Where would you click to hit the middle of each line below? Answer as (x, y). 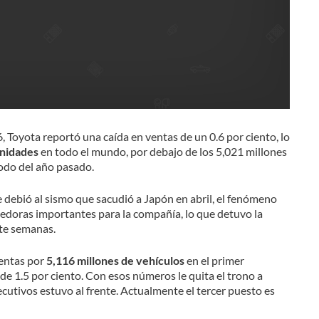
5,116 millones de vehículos (115, 261)
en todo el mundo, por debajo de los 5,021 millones (162, 152)
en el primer (214, 261)
